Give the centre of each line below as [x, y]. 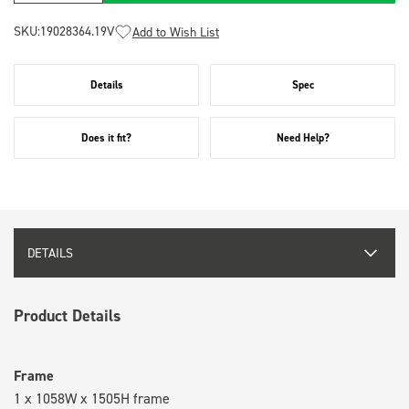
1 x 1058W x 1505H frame [92, 398]
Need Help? [303, 137]
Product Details [67, 315]
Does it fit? [106, 137]
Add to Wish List [176, 31]
